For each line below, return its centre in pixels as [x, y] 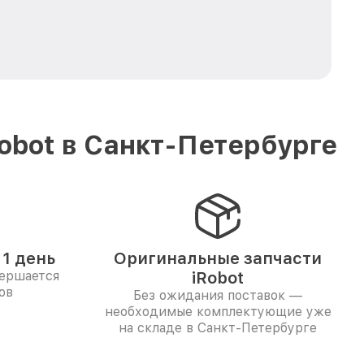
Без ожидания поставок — [218, 295]
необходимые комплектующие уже [218, 312]
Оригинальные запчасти [218, 258]
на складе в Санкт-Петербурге [218, 328]
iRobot [218, 278]
